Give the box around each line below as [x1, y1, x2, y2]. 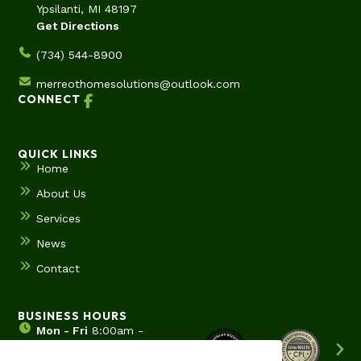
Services [35, 212, 81, 226]
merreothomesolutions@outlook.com [35, 77, 240, 91]
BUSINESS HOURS [18, 309, 128, 324]
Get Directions [35, 19, 119, 33]
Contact [35, 262, 80, 276]
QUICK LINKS [18, 147, 99, 162]
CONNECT [18, 92, 81, 107]
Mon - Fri [35, 324, 88, 338]
